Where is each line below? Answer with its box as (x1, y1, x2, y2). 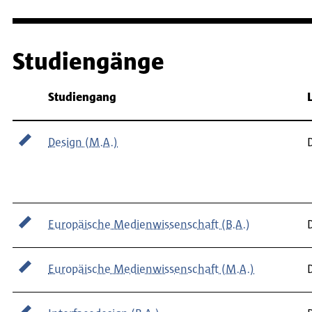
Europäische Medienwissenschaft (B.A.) (48, 218, 250, 231)
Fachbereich (12, 77, 77, 91)
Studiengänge (13, 49, 164, 75)
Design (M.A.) (48, 136, 118, 149)
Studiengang (48, 91, 116, 104)
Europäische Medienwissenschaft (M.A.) (48, 263, 254, 276)
